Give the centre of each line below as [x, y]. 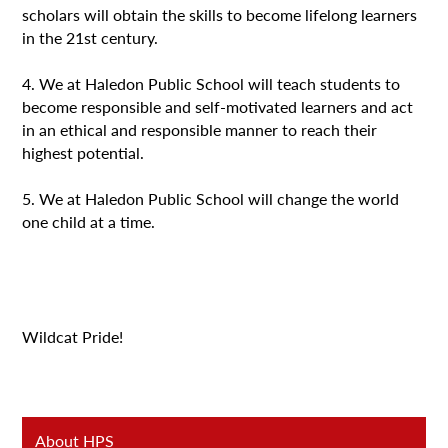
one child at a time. [89, 221]
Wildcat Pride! [73, 336]
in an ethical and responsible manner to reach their [200, 129]
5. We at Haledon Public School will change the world [211, 198]
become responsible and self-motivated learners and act [218, 106]
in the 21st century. [90, 37]
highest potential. [83, 152]
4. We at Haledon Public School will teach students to [211, 83]
